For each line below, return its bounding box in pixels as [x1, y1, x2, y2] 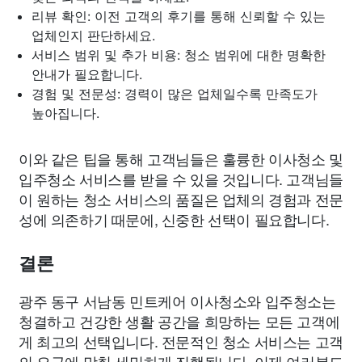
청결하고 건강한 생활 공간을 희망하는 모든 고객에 [19, 309, 340, 331]
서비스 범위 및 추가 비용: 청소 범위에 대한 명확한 [32, 46, 326, 63]
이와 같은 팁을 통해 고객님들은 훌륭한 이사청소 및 [19, 147, 343, 169]
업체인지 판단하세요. [32, 27, 155, 44]
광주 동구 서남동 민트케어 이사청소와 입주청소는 [19, 289, 336, 311]
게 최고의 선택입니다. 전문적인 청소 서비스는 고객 [19, 330, 343, 351]
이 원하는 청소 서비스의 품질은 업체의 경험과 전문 [19, 187, 343, 209]
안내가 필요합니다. [32, 65, 142, 82]
